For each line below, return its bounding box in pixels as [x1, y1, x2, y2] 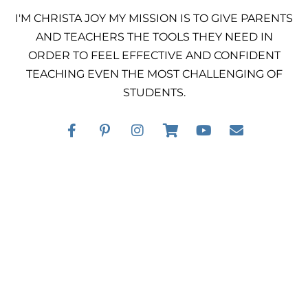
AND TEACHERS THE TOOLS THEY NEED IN [35, 30, 273, 43]
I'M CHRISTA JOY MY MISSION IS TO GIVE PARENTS [15, 11, 293, 25]
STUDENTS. [122, 85, 186, 99]
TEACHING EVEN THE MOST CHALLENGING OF [25, 67, 283, 80]
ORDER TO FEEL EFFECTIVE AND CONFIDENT [27, 48, 280, 62]
